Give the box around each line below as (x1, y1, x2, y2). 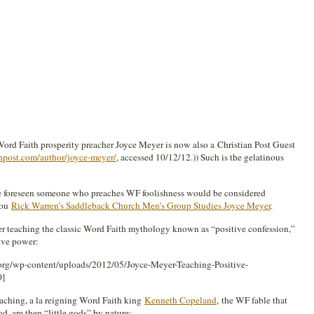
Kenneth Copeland (144, 294, 217, 306)
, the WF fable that (217, 294, 287, 306)
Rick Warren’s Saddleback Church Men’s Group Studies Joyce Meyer (11, 199, 271, 212)
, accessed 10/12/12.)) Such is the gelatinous (116, 151, 284, 163)
